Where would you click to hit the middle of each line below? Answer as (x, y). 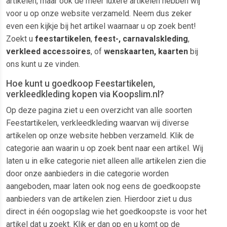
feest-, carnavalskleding (141, 39)
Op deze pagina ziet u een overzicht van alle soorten (99, 110)
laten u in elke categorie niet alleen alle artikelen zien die (106, 161)
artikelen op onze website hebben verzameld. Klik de (100, 136)
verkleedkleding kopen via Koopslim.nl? (85, 94)
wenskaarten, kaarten (146, 52)
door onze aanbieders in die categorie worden (87, 174)
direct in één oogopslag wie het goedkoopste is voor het (106, 212)
